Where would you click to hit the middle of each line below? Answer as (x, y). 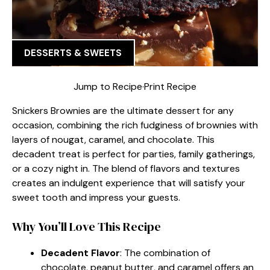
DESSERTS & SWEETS (73, 53)
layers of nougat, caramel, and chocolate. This (113, 139)
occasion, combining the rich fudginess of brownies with (135, 125)
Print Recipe (170, 86)
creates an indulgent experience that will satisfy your (129, 183)
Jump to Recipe (108, 86)
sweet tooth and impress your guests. (96, 197)
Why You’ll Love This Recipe (86, 226)
